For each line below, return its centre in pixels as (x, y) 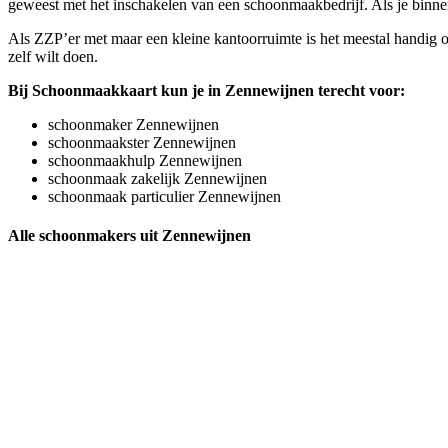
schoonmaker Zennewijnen (133, 124)
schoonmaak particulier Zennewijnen (164, 196)
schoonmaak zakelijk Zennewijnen (157, 178)
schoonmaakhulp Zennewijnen (145, 160)
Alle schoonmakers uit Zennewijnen (129, 235)
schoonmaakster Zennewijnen (142, 142)
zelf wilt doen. (53, 56)
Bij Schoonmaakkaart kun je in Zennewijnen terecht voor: (206, 90)
